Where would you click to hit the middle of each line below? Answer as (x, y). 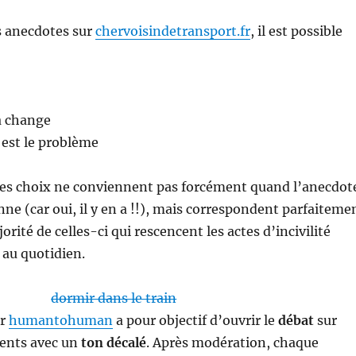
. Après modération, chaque (232, 342)
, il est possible (296, 31)
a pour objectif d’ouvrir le (195, 320)
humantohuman (60, 320)
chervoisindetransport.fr (172, 31)
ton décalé (113, 342)
